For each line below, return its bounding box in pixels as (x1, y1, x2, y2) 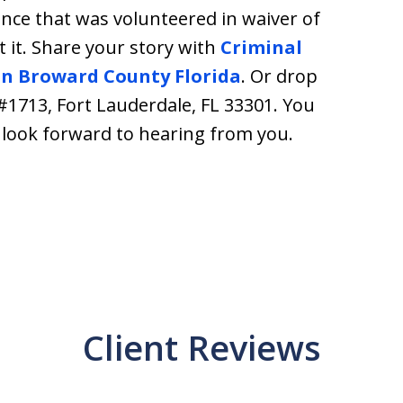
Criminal (220, 35, 302, 59)
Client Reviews (82, 324, 321, 371)
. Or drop (241, 64, 318, 88)
